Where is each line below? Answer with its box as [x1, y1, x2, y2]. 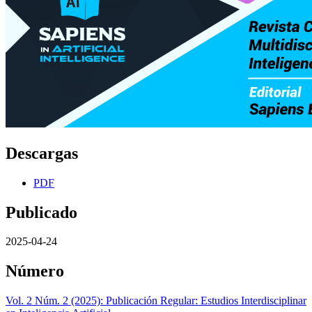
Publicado [6, 203, 77, 221]
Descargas [6, 143, 78, 162]
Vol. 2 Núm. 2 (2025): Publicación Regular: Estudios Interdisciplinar [6, 295, 306, 307]
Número [6, 262, 64, 281]
